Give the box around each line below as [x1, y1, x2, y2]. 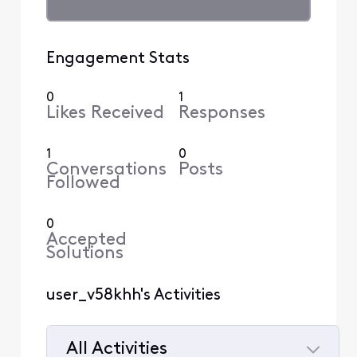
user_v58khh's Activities [45, 287, 221, 304]
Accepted [45, 230, 127, 249]
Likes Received [45, 104, 164, 123]
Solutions [45, 244, 124, 263]
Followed [45, 174, 120, 193]
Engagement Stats [45, 50, 190, 67]
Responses [178, 104, 265, 123]
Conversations [45, 160, 167, 179]
